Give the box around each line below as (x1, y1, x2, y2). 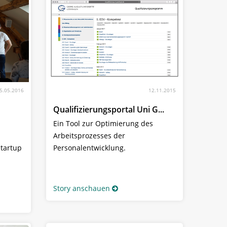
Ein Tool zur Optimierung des (53, 119, 153, 129)
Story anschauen (53, 183, 110, 194)
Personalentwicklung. (53, 143, 126, 153)
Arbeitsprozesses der (53, 131, 125, 141)
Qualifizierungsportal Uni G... (53, 104, 164, 116)
